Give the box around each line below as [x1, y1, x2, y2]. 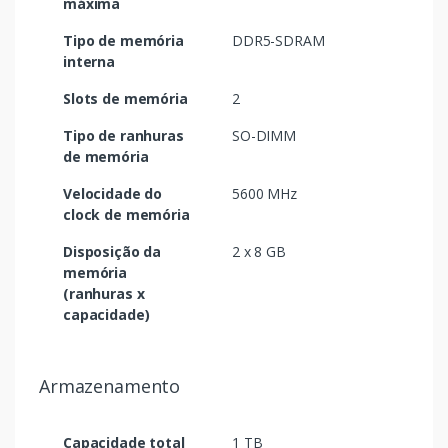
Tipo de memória [63, 31, 184, 51]
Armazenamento [39, 374, 181, 399]
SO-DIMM [232, 126, 296, 146]
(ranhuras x [63, 284, 145, 304]
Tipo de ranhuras [63, 126, 184, 146]
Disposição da [63, 242, 162, 262]
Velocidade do [63, 184, 163, 204]
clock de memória [63, 205, 190, 225]
